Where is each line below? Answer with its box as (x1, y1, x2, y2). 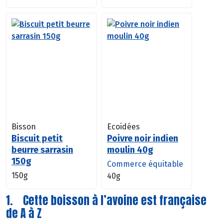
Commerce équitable (107, 159, 183, 169)
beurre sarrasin (11, 144, 73, 155)
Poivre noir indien (107, 132, 178, 144)
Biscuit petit (11, 132, 63, 144)
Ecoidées (107, 121, 140, 131)
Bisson (11, 121, 36, 131)
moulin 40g (107, 144, 153, 155)
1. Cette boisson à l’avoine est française (6, 192, 207, 209)
